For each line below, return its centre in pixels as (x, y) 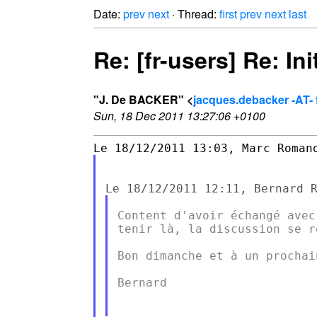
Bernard (142, 282)
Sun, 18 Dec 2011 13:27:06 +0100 (179, 115)
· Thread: (194, 14)
